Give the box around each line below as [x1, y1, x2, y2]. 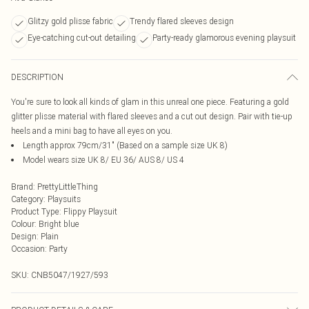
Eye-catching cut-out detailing [28, 32, 136, 43]
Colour [11, 219, 34, 229]
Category [11, 194, 43, 204]
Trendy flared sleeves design [130, 16, 234, 26]
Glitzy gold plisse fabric [28, 16, 113, 26]
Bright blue [39, 219, 79, 229]
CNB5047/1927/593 [31, 270, 108, 280]
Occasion [11, 243, 45, 254]
